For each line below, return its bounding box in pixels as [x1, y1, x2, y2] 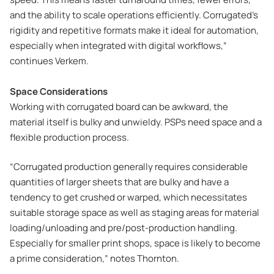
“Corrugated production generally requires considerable [10, 160, 248, 173]
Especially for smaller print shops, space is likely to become [10, 236, 261, 250]
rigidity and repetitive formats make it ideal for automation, [10, 24, 259, 37]
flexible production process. [10, 131, 129, 144]
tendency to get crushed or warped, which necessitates [10, 190, 247, 204]
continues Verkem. [10, 54, 89, 68]
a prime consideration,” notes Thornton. [10, 251, 179, 265]
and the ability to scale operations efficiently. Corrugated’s [10, 9, 258, 22]
